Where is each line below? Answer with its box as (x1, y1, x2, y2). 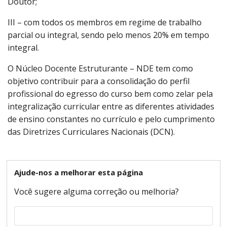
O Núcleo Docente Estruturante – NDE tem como (8, 62, 193, 74)
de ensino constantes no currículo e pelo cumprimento (8, 113, 215, 125)
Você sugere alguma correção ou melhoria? (14, 185, 179, 197)
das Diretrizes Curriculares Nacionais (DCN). (8, 126, 175, 137)
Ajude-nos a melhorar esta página (14, 167, 143, 177)
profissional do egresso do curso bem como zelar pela (8, 88, 213, 99)
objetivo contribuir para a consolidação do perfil (8, 75, 190, 87)
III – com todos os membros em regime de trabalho (8, 16, 202, 28)
